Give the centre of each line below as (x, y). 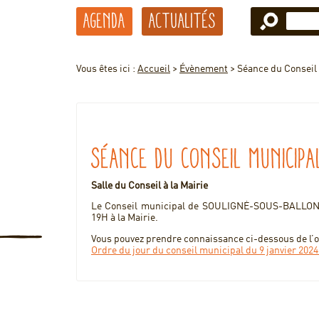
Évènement (204, 69)
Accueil (154, 69)
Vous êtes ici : (107, 69)
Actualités (182, 21)
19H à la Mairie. (125, 218)
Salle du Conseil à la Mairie (150, 186)
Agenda (104, 21)
